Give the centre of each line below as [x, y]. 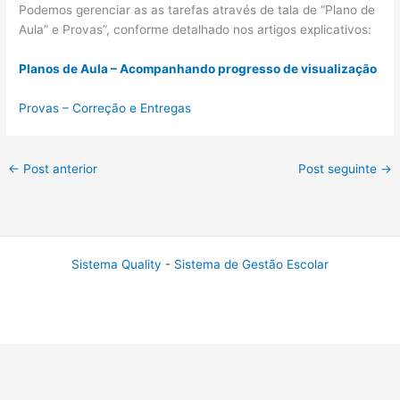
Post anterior [59, 168]
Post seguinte [339, 168]
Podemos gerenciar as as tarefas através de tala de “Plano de [197, 10]
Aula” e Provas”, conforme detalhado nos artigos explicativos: [197, 30]
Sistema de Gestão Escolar [251, 264]
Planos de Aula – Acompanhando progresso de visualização [198, 69]
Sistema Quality [117, 264]
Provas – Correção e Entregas [105, 108]
